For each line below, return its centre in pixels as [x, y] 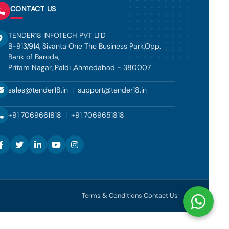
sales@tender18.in [38, 90]
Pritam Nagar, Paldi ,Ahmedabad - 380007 [79, 67]
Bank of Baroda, [33, 57]
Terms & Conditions [112, 196]
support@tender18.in [112, 90]
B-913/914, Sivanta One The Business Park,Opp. [84, 46]
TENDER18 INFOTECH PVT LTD [57, 35]
